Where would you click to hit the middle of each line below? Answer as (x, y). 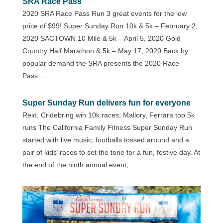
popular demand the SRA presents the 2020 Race (101, 63)
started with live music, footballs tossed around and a (106, 140)
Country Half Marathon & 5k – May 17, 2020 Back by (105, 51)
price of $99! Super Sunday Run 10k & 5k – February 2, (110, 26)
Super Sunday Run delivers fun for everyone (106, 103)
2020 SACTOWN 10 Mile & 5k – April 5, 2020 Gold (101, 38)
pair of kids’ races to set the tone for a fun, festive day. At (111, 152)
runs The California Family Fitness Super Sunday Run (107, 127)
